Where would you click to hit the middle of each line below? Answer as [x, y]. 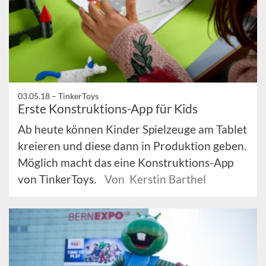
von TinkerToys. [58, 179]
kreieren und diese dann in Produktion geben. [132, 146]
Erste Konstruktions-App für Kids [108, 109]
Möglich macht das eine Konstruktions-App [126, 163]
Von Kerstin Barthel [155, 179]
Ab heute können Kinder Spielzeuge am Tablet [132, 129]
